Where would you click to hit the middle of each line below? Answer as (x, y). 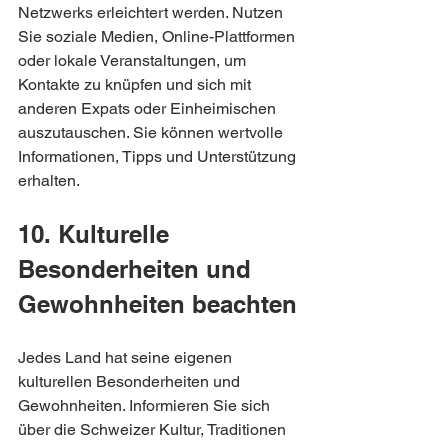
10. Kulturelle (97, 233)
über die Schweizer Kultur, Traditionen (154, 429)
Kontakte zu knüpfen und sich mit (136, 84)
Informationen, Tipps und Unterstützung (159, 156)
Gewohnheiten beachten (157, 303)
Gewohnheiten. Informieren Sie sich (146, 405)
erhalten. (49, 180)
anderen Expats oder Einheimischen (149, 108)
